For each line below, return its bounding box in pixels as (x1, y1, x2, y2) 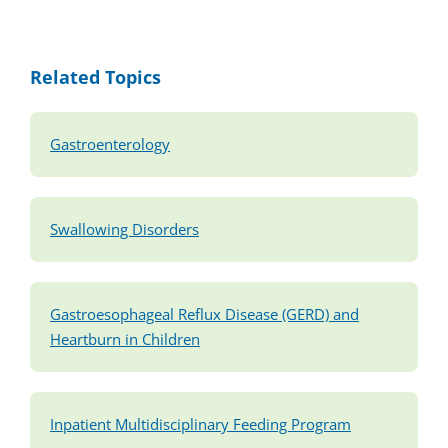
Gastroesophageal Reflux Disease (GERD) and (50, 304, 359, 326)
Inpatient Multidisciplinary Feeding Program (50, 414, 351, 436)
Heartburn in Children (50, 329, 200, 351)
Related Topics (30, 65, 161, 90)
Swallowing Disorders (50, 219, 199, 241)
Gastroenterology (50, 134, 170, 156)
